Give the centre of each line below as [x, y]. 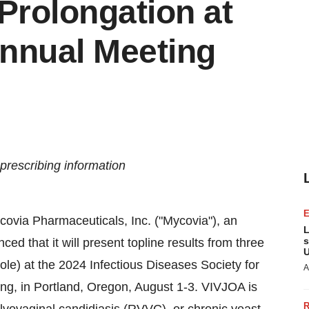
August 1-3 [165, 287]
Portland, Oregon [81, 287]
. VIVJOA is [226, 287]
